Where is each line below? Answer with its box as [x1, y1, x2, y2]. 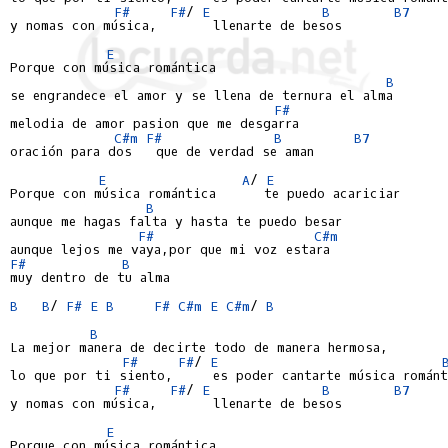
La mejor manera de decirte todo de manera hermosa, [10, 339, 388, 356]
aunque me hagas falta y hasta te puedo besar [10, 213, 342, 230]
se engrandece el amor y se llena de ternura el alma [10, 87, 393, 104]
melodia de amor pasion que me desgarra [10, 115, 299, 132]
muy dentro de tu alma [10, 269, 170, 286]
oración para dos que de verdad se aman [10, 143, 314, 160]
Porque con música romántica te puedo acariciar [10, 185, 400, 202]
